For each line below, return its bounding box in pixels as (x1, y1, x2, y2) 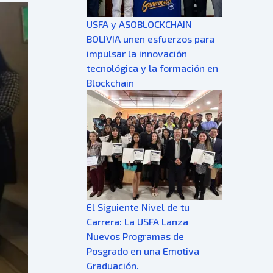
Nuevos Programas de (87, 230, 184, 242)
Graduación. (87, 260, 139, 271)
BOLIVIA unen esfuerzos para (87, 33, 214, 44)
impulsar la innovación (87, 48, 187, 59)
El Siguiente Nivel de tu (87, 201, 190, 213)
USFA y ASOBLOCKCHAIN (87, 18, 192, 30)
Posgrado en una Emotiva (87, 245, 199, 257)
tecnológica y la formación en (87, 62, 218, 74)
